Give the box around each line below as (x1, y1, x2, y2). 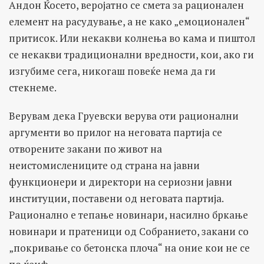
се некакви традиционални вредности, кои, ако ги (9, 47, 254, 61)
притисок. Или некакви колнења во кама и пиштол (9, 31, 255, 45)
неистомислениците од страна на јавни (9, 158, 200, 172)
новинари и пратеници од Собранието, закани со (9, 224, 249, 238)
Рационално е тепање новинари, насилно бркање (9, 207, 248, 222)
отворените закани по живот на (9, 141, 162, 156)
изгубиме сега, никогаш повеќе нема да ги (9, 64, 216, 78)
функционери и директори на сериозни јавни (9, 174, 232, 189)
